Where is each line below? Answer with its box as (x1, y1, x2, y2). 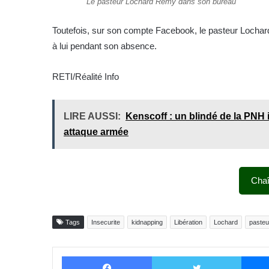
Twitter (241, 250, 264, 260)
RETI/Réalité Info (52, 71, 119, 82)
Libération (174, 218, 202, 226)
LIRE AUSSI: (64, 110, 121, 121)
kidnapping (131, 218, 163, 226)
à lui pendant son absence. (52, 40, 157, 51)
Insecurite (91, 218, 120, 226)
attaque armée (64, 126, 128, 137)
